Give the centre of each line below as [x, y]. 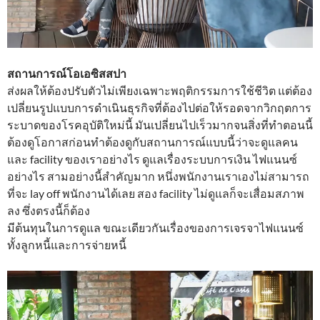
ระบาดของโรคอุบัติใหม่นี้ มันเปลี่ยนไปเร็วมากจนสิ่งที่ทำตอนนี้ [160, 125]
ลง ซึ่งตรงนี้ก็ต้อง [49, 211]
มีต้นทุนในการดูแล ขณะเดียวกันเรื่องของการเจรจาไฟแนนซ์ [155, 228]
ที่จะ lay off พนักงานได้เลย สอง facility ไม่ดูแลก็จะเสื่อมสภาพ [156, 194]
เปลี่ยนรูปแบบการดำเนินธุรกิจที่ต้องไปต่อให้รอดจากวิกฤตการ [159, 108]
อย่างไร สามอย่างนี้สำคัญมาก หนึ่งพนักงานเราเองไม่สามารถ [158, 176]
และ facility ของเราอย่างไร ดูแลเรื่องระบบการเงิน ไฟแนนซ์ [152, 159]
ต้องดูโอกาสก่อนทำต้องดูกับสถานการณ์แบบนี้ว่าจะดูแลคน [152, 142]
